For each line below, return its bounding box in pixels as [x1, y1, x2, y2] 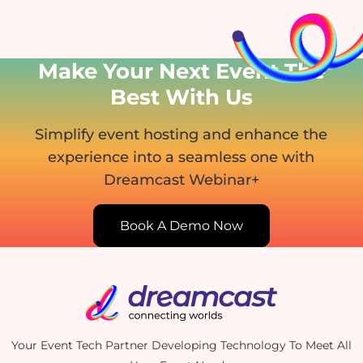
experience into [48, 147, 166, 166]
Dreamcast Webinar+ [103, 170, 259, 189]
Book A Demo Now [119, 217, 243, 233]
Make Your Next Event [37, 58, 284, 84]
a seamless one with [165, 147, 315, 166]
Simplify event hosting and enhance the [35, 125, 328, 143]
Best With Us [109, 83, 253, 110]
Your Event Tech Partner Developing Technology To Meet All [11, 337, 352, 352]
